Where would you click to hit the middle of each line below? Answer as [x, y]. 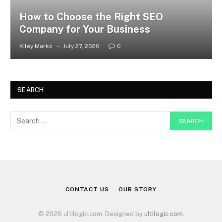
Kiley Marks [36, 46]
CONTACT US [87, 190]
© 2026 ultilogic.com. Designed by [91, 214]
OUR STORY [138, 190]
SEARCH [31, 90]
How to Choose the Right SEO [91, 17]
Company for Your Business [84, 29]
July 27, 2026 [81, 46]
